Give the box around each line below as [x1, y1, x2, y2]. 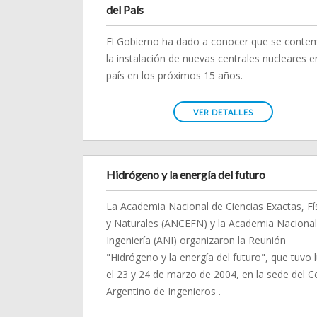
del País [106, 3, 144, 16]
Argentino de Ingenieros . [106, 284, 221, 298]
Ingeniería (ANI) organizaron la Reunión [106, 234, 286, 247]
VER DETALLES [193, 108, 254, 117]
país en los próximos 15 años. [106, 69, 243, 82]
